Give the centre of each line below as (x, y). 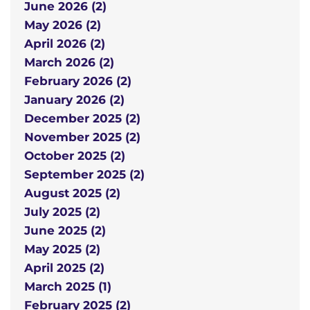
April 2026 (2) (65, 44)
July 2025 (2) (62, 212)
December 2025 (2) (82, 119)
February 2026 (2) (78, 81)
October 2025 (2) (75, 156)
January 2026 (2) (74, 100)
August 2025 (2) (72, 193)
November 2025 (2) (82, 137)
